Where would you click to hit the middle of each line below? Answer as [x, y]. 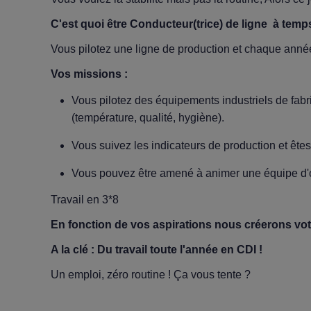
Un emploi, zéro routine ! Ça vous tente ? [151, 275]
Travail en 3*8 [85, 200]
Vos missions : [91, 74]
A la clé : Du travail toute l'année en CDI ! [157, 250]
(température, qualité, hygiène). [148, 118]
